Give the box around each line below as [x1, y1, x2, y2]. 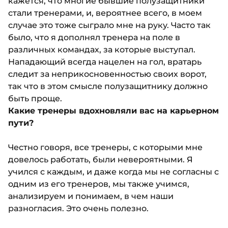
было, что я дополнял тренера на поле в [8, 33, 180, 43]
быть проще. [8, 94, 62, 104]
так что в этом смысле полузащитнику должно [8, 81, 208, 92]
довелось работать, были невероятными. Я [8, 155, 193, 165]
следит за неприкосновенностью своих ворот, [8, 69, 207, 79]
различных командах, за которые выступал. [8, 45, 195, 55]
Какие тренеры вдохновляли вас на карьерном [8, 106, 219, 116]
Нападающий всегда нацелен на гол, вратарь [8, 57, 202, 67]
